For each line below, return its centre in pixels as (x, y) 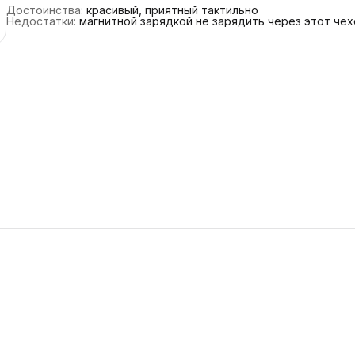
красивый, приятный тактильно (172, 10)
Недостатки (40, 21)
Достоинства (44, 10)
